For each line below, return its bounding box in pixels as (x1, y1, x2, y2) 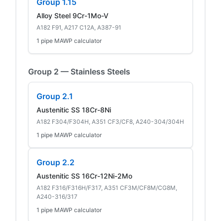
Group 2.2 (37, 157, 74, 167)
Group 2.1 (37, 91, 73, 101)
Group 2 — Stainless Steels (28, 66, 130, 76)
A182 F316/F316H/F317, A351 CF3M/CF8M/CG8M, (37, 184, 177, 191)
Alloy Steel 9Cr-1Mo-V (37, 11, 109, 20)
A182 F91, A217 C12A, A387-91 (37, 23, 121, 31)
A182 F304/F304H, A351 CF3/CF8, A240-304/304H (37, 117, 184, 125)
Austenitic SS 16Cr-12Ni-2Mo (37, 171, 132, 180)
